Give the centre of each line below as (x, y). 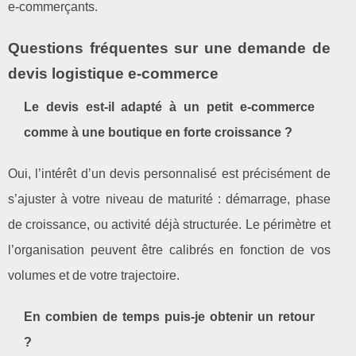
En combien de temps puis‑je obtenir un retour (169, 316)
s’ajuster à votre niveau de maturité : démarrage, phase (169, 199)
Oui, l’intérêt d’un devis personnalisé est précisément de (169, 173)
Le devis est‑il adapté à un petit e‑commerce (169, 106)
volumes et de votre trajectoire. (94, 275)
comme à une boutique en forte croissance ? (158, 132)
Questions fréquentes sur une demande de (169, 48)
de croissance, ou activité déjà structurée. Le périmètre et (169, 224)
